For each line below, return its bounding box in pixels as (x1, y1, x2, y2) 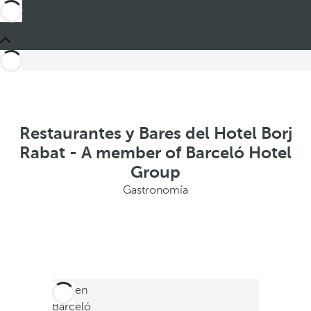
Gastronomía (123, 184, 188, 196)
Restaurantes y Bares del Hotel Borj (19, 124, 292, 143)
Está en (51, 284, 87, 296)
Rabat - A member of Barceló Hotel (19, 143, 292, 162)
